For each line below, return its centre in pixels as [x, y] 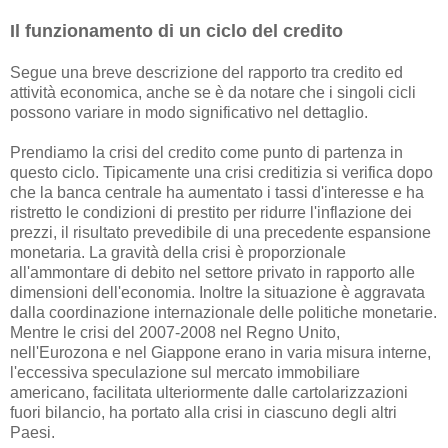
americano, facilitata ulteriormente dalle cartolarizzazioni [209, 393]
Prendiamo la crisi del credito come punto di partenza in [206, 153]
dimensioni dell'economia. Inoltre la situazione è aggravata [217, 293]
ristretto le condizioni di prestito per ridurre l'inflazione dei [211, 213]
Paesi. [32, 433]
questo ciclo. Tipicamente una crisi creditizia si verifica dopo [221, 173]
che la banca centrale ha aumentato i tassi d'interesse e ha [217, 193]
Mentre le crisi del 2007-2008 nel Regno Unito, [175, 333]
